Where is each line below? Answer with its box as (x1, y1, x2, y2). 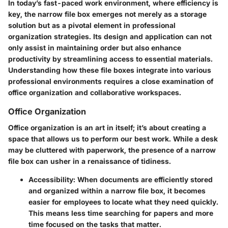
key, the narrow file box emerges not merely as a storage (8, 9, 207, 18)
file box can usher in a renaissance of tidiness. (8, 156, 171, 165)
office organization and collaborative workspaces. (8, 88, 181, 97)
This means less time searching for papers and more (28, 208, 213, 217)
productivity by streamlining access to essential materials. (8, 54, 213, 63)
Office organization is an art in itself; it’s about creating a (8, 123, 206, 132)
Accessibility (28, 175, 73, 184)
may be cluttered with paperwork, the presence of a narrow (8, 145, 216, 154)
